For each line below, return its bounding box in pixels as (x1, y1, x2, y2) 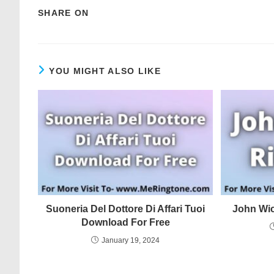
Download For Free (81, 217, 170, 228)
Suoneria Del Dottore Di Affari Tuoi (46, 203, 206, 214)
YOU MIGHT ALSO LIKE (49, 66, 161, 76)
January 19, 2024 (102, 235, 160, 245)
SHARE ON (38, 8, 89, 18)
